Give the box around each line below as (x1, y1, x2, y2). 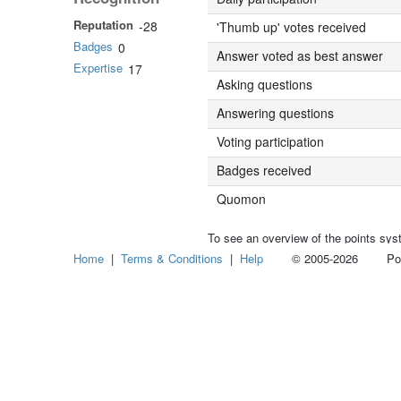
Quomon (217, 189, 266, 208)
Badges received (217, 160, 311, 179)
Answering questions (217, 103, 334, 122)
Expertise (73, 58, 123, 76)
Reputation (73, 15, 133, 33)
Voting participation (217, 132, 324, 150)
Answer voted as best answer (217, 46, 383, 64)
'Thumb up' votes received (217, 17, 366, 36)
